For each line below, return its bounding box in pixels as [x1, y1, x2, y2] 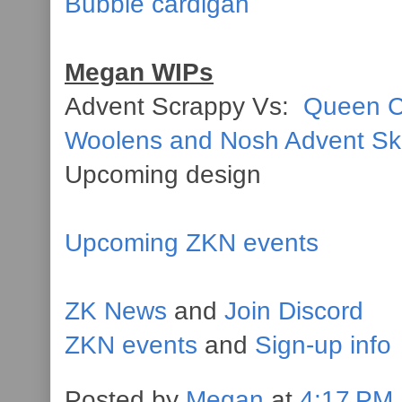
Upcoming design [65, 161, 261, 188]
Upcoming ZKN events [65, 229, 319, 257]
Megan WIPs [65, 58, 214, 86]
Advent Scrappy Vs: [65, 92, 303, 120]
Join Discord [224, 297, 363, 325]
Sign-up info [255, 331, 391, 359]
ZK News [65, 297, 167, 325]
